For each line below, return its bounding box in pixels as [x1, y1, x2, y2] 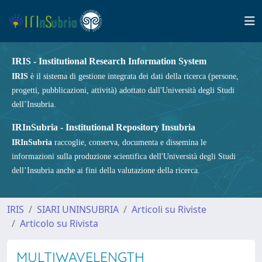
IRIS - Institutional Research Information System [12, 56, 206, 66]
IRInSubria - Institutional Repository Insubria [12, 122, 195, 132]
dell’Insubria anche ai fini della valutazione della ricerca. [12, 166, 200, 175]
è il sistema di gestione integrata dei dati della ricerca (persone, [28, 72, 239, 81]
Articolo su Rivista [20, 217, 98, 230]
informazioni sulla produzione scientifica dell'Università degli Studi [12, 152, 236, 161]
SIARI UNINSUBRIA [37, 203, 119, 216]
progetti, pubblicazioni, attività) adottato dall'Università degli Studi [12, 86, 235, 95]
